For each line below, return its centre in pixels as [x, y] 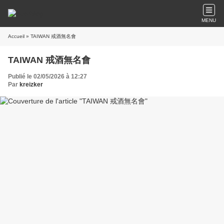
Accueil [16, 36]
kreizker [31, 84]
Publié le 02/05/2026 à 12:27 [47, 76]
